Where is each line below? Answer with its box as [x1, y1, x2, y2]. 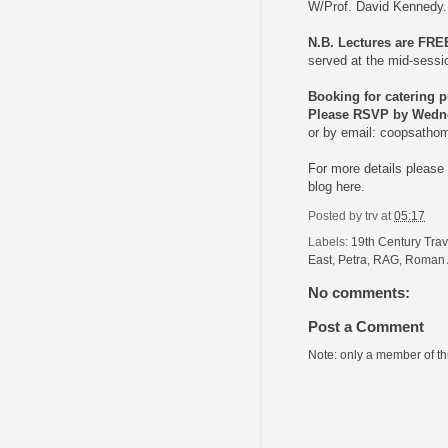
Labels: [308, 234, 351, 248]
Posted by [308, 209, 365, 223]
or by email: [308, 125, 380, 141]
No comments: [308, 283, 410, 301]
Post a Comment [308, 318, 424, 336]
